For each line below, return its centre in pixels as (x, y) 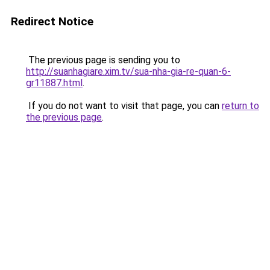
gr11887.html (54, 83)
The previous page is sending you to (103, 60)
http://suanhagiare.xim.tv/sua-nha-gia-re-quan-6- (128, 71)
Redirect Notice (52, 21)
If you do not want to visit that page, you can (124, 106)
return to (240, 106)
